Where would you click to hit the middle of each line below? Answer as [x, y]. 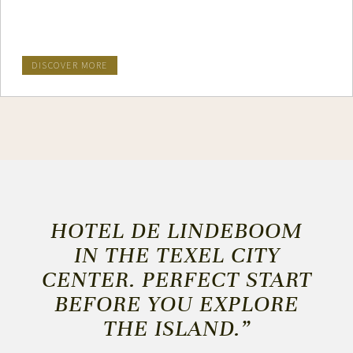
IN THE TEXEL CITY [176, 255]
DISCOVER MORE [70, 65]
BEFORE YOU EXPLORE [176, 304]
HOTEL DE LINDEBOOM [176, 231]
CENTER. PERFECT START [176, 280]
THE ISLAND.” [176, 329]
